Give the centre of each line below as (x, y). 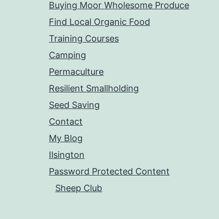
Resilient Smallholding (94, 88)
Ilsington (67, 155)
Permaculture (76, 72)
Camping (67, 55)
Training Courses (84, 39)
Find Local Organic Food (99, 22)
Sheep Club (79, 188)
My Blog (66, 138)
